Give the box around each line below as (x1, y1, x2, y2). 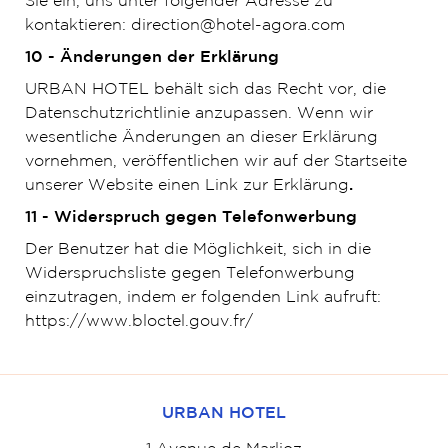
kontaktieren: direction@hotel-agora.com (24, 18, 345, 33)
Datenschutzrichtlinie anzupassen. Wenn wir (24, 106, 373, 121)
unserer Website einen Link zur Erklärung (24, 178, 349, 193)
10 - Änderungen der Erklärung (24, 50, 279, 65)
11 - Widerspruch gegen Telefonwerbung (24, 210, 357, 225)
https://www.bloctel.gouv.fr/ (24, 314, 253, 329)
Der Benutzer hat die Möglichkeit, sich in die (24, 242, 371, 257)
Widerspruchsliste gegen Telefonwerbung (24, 266, 355, 281)
